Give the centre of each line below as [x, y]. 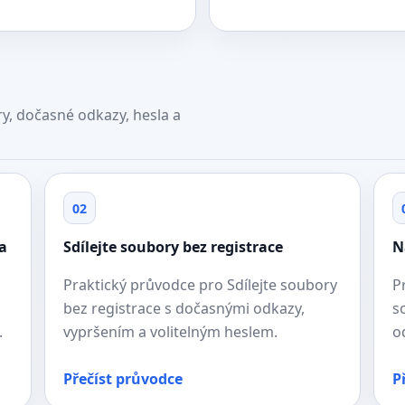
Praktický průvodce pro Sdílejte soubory [200, 285]
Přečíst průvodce [122, 379]
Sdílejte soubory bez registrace [173, 247]
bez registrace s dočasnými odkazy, [184, 308]
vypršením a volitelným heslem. [170, 332]
